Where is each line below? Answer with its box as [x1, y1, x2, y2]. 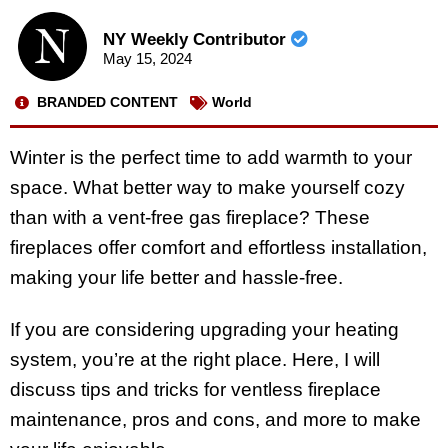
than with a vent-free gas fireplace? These [10, 206, 370, 228]
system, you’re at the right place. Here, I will [10, 349, 380, 371]
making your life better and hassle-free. [10, 266, 348, 288]
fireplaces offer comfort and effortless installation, [10, 236, 427, 258]
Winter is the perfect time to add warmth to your [10, 146, 412, 168]
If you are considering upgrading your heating [10, 319, 399, 341]
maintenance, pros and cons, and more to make [10, 409, 421, 431]
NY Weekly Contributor [102, 30, 291, 50]
